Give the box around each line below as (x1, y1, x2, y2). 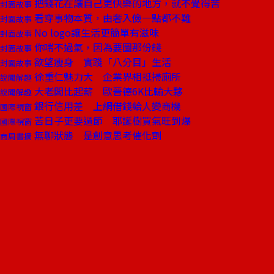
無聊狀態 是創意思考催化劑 (32, 128, 161, 143)
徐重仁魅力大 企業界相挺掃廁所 (32, 69, 181, 84)
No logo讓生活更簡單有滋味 (32, 25, 159, 40)
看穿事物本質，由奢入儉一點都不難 (32, 10, 191, 25)
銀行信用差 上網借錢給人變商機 (32, 98, 181, 113)
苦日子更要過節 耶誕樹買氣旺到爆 (32, 113, 191, 128)
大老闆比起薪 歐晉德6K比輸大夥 (32, 84, 183, 98)
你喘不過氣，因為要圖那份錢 (32, 40, 161, 54)
